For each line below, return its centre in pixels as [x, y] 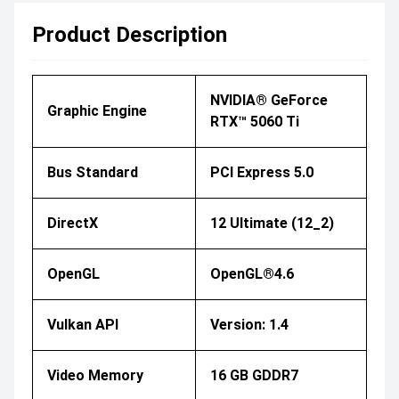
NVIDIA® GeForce [269, 100]
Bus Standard [93, 172]
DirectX [73, 223]
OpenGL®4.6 [252, 273]
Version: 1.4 [249, 324]
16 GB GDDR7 [254, 375]
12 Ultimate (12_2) [272, 223]
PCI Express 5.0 [262, 172]
